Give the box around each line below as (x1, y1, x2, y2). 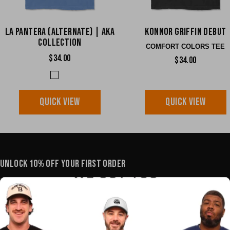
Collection (38, 36, 82, 49)
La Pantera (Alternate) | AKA (5, 26, 115, 39)
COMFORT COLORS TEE (146, 43, 225, 51)
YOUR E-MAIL (169, 186, 220, 195)
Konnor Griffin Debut (145, 26, 226, 39)
